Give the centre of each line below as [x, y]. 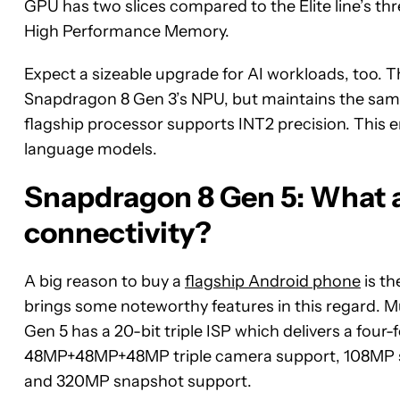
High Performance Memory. [127, 31]
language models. [91, 149]
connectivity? [118, 232]
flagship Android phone [273, 281]
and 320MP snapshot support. [138, 381]
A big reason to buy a [104, 281]
